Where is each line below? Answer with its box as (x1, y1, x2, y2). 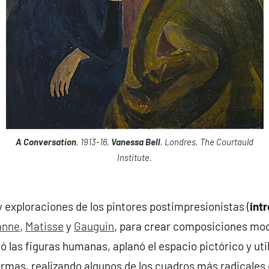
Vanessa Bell (111, 136, 160, 147)
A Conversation (16, 136, 76, 147)
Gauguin (74, 219, 114, 234)
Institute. (117, 151, 152, 163)
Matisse (25, 219, 64, 234)
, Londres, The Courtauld (160, 136, 253, 147)
